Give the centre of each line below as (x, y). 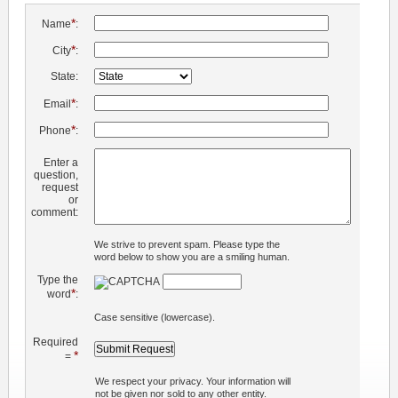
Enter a (60, 162)
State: (64, 76)
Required (55, 342)
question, (56, 175)
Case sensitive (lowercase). (154, 317)
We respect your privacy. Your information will (192, 381)
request (60, 187)
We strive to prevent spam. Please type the (187, 244)
